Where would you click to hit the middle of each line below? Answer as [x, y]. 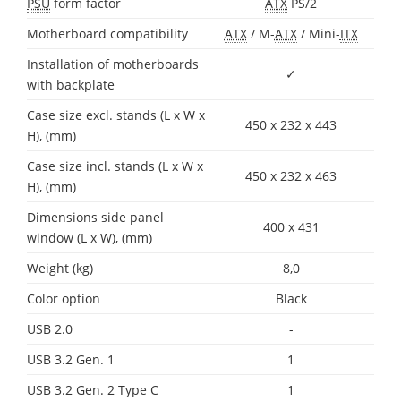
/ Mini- [318, 33]
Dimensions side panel [95, 217]
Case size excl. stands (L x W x [116, 115]
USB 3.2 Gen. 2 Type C [93, 389]
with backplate [71, 84]
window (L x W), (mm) [90, 237]
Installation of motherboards [113, 64]
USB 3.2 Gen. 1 [71, 359]
